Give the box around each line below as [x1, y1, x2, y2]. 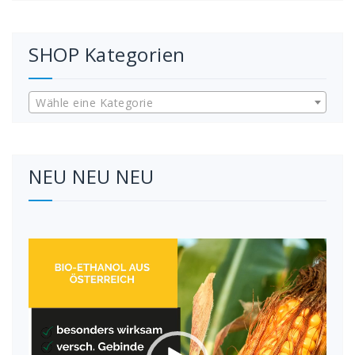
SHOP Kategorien [29, 40, 185, 67]
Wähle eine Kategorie [36, 94, 153, 110]
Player [28, 254, 62, 270]
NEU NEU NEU [29, 162, 155, 189]
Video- [28, 238, 63, 254]
